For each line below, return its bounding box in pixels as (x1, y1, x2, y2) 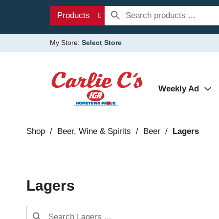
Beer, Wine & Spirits (57, 127, 131, 136)
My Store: (50, 39, 82, 46)
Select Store (82, 39, 122, 46)
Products (57, 11, 90, 20)
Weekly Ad (158, 84, 199, 93)
